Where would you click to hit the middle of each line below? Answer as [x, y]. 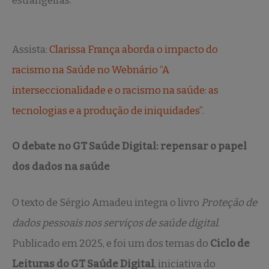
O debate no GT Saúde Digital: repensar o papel [129, 147]
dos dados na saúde [61, 167]
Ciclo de [230, 243]
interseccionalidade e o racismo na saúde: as [115, 90]
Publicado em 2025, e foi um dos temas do [111, 243]
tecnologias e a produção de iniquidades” [107, 110]
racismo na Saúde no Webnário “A [91, 70]
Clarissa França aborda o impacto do [134, 49]
